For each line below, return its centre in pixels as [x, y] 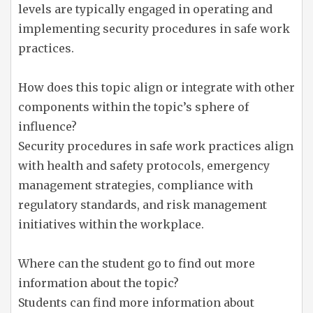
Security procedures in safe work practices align [156, 146]
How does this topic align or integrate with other [156, 87]
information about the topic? [99, 283]
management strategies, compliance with [136, 185]
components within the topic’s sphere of [133, 107]
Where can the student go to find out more [137, 263]
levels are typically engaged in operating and [145, 9]
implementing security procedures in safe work [154, 29]
